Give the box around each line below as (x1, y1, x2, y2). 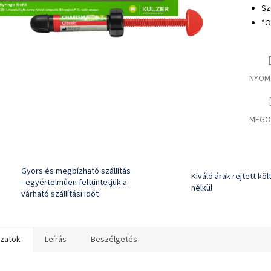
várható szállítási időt (21, 188, 99, 200)
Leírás (45, 233, 67, 246)
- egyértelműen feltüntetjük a (21, 176, 127, 189)
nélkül (191, 182, 212, 195)
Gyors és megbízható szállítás (21, 165, 131, 177)
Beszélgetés (91, 233, 137, 246)
